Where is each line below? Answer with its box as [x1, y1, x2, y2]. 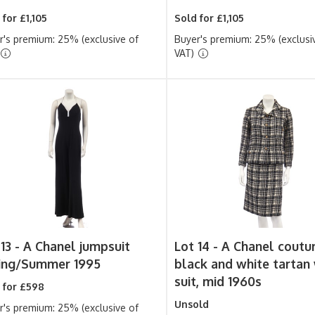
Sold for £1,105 [174, 12, 245, 24]
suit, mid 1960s [174, 274, 262, 289]
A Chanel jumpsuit [22, 238, 130, 254]
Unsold [174, 298, 210, 310]
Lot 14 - [174, 238, 222, 254]
